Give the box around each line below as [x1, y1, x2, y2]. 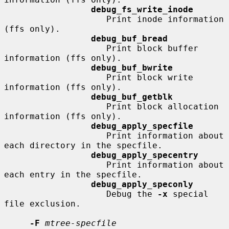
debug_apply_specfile [91, 121, 193, 131]
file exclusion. [4, 198, 81, 209]
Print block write [4, 72, 106, 82]
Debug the [106, 189, 157, 199]
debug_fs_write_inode [91, 4, 193, 14]
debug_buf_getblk [91, 91, 173, 102]
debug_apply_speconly [91, 179, 193, 189]
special [168, 189, 209, 199]
